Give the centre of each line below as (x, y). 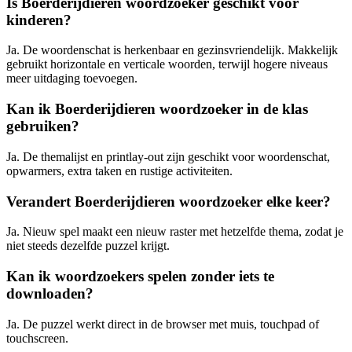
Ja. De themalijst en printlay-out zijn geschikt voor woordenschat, (168, 156)
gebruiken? (43, 126)
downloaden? (50, 294)
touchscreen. (37, 338)
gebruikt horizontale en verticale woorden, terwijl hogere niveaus (167, 64)
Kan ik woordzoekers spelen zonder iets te (140, 277)
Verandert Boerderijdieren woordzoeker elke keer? (169, 201)
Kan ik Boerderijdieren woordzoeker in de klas (157, 109)
